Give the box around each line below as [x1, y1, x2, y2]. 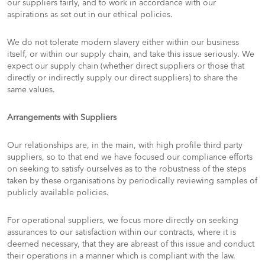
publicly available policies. [7, 187, 114, 198]
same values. [7, 84, 57, 95]
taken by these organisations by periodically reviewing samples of [7, 175, 257, 186]
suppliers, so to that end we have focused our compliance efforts [7, 151, 253, 163]
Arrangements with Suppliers [7, 112, 117, 123]
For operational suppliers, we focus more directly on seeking [7, 215, 238, 226]
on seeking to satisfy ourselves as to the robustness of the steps [7, 163, 246, 174]
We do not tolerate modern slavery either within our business [7, 37, 239, 48]
